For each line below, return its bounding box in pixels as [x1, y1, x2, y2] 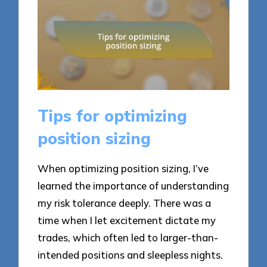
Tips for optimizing [38, 105, 188, 128]
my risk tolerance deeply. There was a [38, 196, 212, 209]
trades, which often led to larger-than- [38, 231, 219, 244]
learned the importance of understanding [38, 179, 229, 192]
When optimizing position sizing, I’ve [38, 162, 209, 175]
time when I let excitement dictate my [38, 213, 216, 226]
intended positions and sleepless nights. [38, 248, 223, 261]
